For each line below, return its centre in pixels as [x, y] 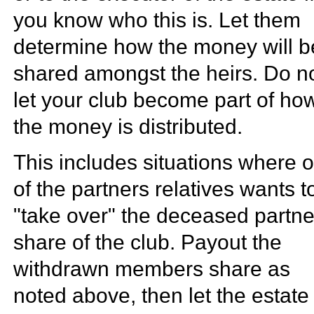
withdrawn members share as [152, 268]
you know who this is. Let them [157, 20]
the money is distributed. [128, 127]
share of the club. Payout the [148, 242]
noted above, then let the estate [162, 295]
